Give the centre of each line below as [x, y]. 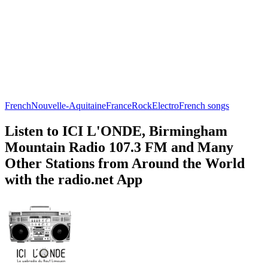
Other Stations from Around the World [125, 163]
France [119, 105]
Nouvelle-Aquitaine [68, 105]
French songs [204, 105]
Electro [165, 105]
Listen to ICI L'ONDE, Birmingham [116, 131]
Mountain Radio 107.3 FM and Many [119, 147]
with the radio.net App [74, 179]
